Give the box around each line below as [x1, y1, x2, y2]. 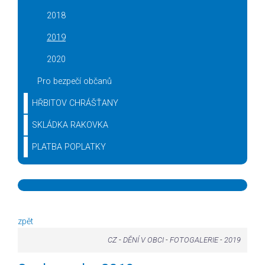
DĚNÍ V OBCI [122, 235, 164, 245]
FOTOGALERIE [169, 235, 218, 245]
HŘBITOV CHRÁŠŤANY [32, 98, 118, 109]
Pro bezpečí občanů [37, 76, 112, 87]
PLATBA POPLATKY [32, 142, 106, 153]
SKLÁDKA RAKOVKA [32, 120, 108, 131]
